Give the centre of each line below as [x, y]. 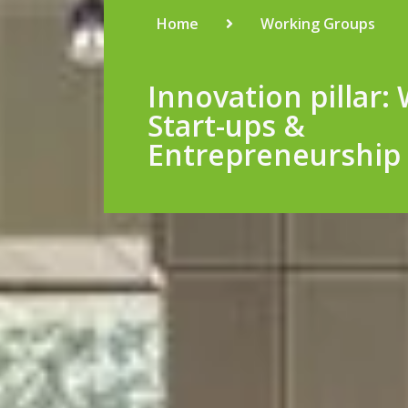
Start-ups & [227, 125]
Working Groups [318, 24]
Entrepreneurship [275, 154]
